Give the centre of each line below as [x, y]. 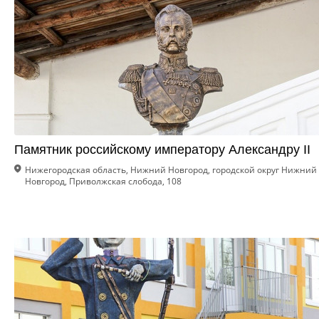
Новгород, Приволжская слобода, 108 [103, 181]
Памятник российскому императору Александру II [162, 150]
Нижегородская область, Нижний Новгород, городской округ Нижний [171, 170]
